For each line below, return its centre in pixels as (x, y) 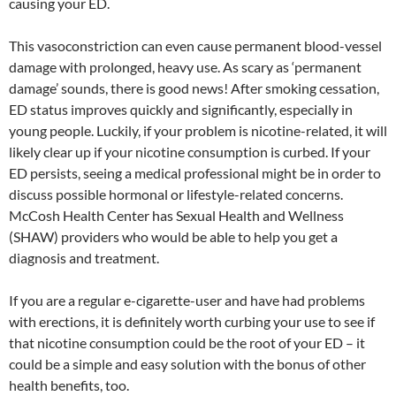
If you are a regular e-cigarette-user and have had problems (187, 300)
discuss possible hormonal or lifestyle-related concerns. (176, 194)
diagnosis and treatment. (84, 257)
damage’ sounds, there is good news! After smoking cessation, (194, 88)
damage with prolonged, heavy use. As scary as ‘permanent (185, 66)
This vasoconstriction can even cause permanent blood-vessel (195, 45)
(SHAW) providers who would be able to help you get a (173, 236)
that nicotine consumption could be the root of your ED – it (187, 342)
